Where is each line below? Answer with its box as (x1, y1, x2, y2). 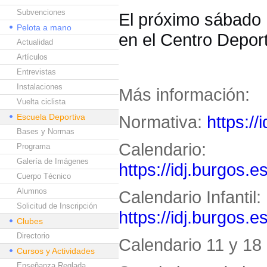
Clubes (17, 216, 43, 226)
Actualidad (17, 38, 53, 46)
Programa (17, 142, 50, 151)
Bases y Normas (17, 127, 74, 136)
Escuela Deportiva (17, 112, 85, 122)
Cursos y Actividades (17, 246, 95, 256)
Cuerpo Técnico (17, 172, 71, 181)
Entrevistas (17, 67, 56, 76)
